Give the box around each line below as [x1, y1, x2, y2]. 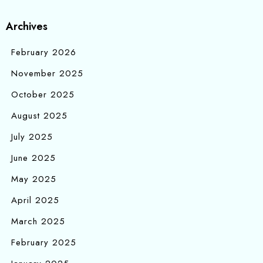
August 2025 [11, 109, 68, 123]
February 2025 [11, 236, 76, 249]
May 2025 [11, 173, 56, 186]
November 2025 [11, 67, 83, 80]
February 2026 [11, 46, 76, 59]
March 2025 [11, 215, 65, 228]
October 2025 [11, 88, 75, 102]
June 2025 [11, 151, 56, 165]
